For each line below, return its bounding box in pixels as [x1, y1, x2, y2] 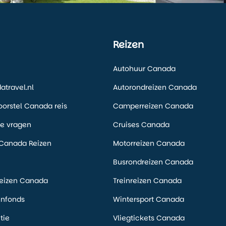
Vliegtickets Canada [113, 213, 185, 223]
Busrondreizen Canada [113, 157, 193, 167]
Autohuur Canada [113, 64, 176, 74]
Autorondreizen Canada [113, 82, 197, 93]
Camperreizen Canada [113, 101, 193, 111]
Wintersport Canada [113, 194, 184, 205]
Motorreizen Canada [113, 138, 185, 149]
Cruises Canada [113, 120, 169, 130]
